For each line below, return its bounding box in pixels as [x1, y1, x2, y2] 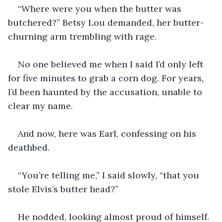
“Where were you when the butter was [18, 2, 184, 14]
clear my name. [8, 100, 73, 111]
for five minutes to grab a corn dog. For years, [8, 72, 206, 84]
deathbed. [8, 141, 50, 153]
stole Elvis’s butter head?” [8, 183, 118, 195]
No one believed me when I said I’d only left [18, 58, 206, 70]
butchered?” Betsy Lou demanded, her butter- [8, 16, 204, 28]
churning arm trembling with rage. [8, 30, 157, 42]
